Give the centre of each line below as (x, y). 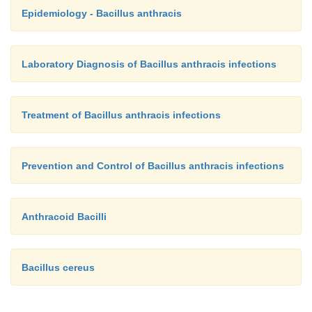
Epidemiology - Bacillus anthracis (102, 14)
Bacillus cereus (58, 268)
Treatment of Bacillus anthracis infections (121, 115)
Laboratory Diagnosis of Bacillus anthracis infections (149, 64)
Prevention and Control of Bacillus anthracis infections (153, 166)
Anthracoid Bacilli (64, 217)
